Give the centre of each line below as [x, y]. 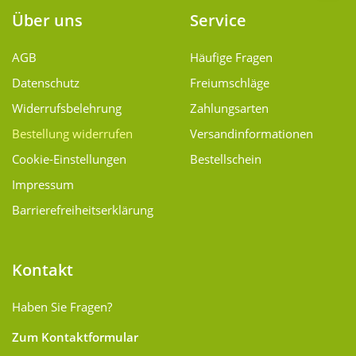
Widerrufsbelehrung [67, 108]
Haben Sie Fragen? [62, 307]
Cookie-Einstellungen [69, 159]
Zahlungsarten [229, 108]
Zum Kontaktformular [75, 337]
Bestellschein [226, 159]
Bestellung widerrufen [72, 134]
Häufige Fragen [231, 58]
